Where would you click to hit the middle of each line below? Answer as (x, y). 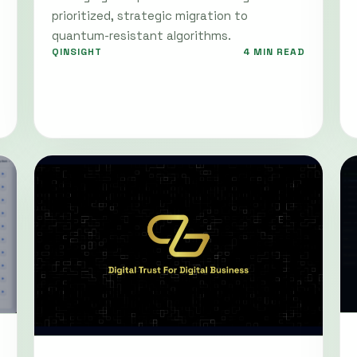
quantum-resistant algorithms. (141, 36)
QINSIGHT (77, 52)
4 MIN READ (274, 52)
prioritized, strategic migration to (150, 16)
